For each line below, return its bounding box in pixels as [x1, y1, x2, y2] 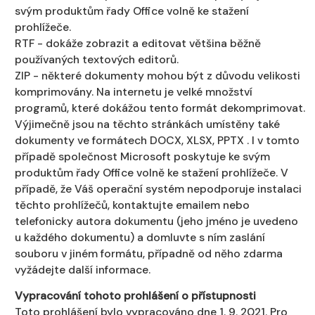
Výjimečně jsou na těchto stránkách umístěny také [15, 116, 280, 131]
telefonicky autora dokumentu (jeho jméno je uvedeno [15, 213, 298, 229]
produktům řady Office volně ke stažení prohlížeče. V [15, 165, 288, 180]
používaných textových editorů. [15, 51, 179, 67]
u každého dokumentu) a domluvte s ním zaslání [15, 229, 265, 245]
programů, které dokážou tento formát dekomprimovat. [15, 100, 305, 115]
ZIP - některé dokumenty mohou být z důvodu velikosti [15, 67, 300, 83]
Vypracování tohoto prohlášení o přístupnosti [15, 288, 256, 303]
